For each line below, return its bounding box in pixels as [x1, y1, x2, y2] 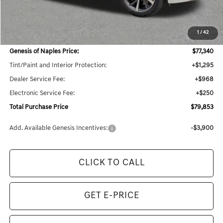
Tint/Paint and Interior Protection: [9, 62, 107, 69]
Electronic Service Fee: [9, 90, 75, 97]
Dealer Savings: [9, 34, 54, 41]
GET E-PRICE [84, 191, 139, 201]
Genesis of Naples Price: [9, 48, 79, 55]
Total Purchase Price [9, 104, 69, 111]
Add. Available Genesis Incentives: [9, 124, 108, 131]
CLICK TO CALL [78, 158, 145, 168]
